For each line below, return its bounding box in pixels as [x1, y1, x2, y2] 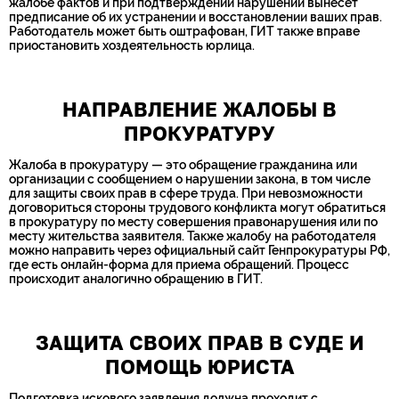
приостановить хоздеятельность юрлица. [9, 38, 255, 53]
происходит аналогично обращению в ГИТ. [9, 272, 263, 286]
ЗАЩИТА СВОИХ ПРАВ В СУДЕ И [35, 330, 364, 354]
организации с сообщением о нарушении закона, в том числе [9, 172, 370, 186]
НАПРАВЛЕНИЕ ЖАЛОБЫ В [62, 97, 337, 121]
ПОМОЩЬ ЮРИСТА [104, 354, 295, 379]
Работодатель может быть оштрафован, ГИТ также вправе [9, 24, 360, 38]
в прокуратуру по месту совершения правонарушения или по [9, 215, 378, 229]
